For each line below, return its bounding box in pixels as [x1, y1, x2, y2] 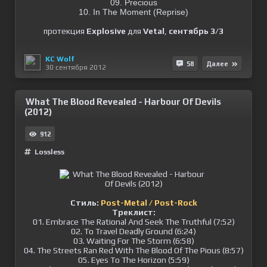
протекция [44, 26, 86, 36]
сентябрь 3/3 [169, 26, 223, 36]
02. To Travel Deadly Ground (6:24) [71, 226, 196, 236]
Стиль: [70, 198, 99, 207]
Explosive [86, 26, 126, 36]
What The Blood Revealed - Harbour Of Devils [26, 97, 221, 107]
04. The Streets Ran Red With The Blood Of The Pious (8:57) [23, 246, 244, 255]
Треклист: [111, 207, 156, 217]
